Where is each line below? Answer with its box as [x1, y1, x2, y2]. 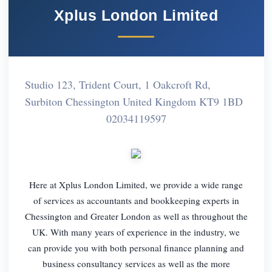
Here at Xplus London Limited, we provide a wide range [29, 178, 243, 191]
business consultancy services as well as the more [42, 257, 230, 270]
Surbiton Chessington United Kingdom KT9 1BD [24, 93, 243, 109]
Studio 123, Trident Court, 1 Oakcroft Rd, [24, 76, 211, 92]
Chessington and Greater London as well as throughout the [24, 209, 248, 222]
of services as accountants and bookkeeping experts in [33, 194, 239, 206]
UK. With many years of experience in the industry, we [32, 225, 240, 238]
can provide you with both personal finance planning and [28, 241, 244, 254]
